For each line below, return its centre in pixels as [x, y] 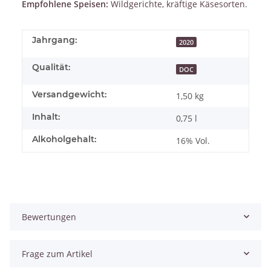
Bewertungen [49, 217]
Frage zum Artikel [57, 253]
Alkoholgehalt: [64, 139]
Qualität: [51, 67]
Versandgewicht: [69, 94]
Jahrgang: [54, 40]
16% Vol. [193, 140]
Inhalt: [46, 116]
